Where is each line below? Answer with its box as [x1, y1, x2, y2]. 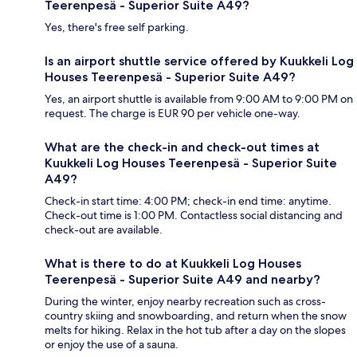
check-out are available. [45, 222, 163, 237]
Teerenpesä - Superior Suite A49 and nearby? [45, 272, 320, 288]
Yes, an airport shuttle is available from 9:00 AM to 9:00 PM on [45, 92, 353, 107]
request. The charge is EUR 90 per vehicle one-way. [45, 106, 300, 121]
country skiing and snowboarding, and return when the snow [45, 308, 347, 324]
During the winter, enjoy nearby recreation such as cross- [45, 294, 326, 309]
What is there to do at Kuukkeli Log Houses [45, 256, 301, 272]
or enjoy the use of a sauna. [45, 337, 178, 352]
